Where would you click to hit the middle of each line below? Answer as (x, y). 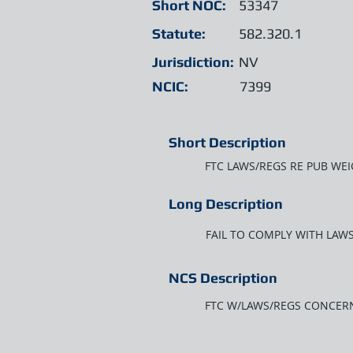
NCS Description (223, 278)
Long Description (226, 204)
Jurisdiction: (193, 62)
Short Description (227, 142)
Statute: (179, 33)
